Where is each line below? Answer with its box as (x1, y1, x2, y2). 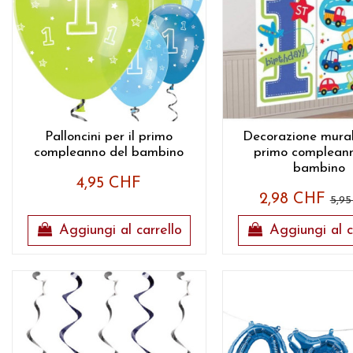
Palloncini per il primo (45, 129, 173, 143)
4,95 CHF (76, 175, 142, 191)
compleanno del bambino (34, 145, 184, 159)
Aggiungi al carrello (58, 223, 182, 239)
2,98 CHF (258, 191, 330, 207)
